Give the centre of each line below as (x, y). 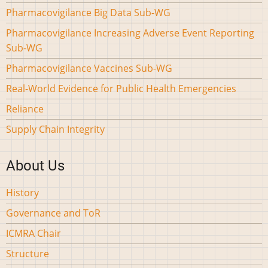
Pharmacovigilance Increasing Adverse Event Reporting (130, 33)
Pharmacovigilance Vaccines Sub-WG (89, 68)
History (22, 193)
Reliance (25, 109)
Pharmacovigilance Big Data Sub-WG (88, 12)
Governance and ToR (53, 213)
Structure (28, 254)
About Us (35, 166)
